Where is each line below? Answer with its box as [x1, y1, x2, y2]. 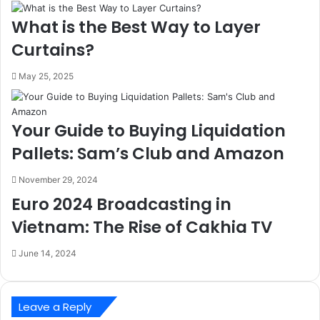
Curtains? [11, 39, 94, 61]
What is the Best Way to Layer [11, 16, 261, 39]
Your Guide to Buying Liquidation [11, 119, 286, 142]
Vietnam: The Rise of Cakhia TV [11, 216, 272, 239]
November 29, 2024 [19, 174, 98, 185]
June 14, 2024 [19, 248, 76, 259]
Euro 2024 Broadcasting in [11, 193, 231, 216]
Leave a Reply [19, 299, 91, 314]
